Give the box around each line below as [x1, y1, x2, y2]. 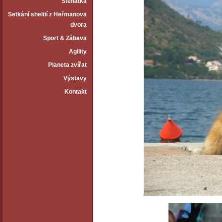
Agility [69, 48, 87, 55]
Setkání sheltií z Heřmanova [8, 11, 87, 18]
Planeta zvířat [48, 61, 87, 68]
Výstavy [63, 75, 87, 82]
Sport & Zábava [43, 35, 87, 42]
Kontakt [64, 88, 87, 95]
